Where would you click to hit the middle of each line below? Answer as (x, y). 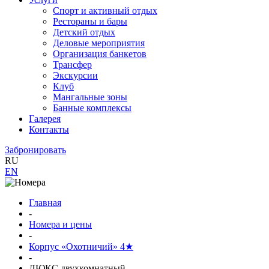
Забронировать (35, 150)
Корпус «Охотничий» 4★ (81, 246)
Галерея (45, 119)
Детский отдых (84, 32)
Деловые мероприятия (99, 43)
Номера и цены (60, 224)
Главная (45, 203)
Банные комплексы (92, 108)
